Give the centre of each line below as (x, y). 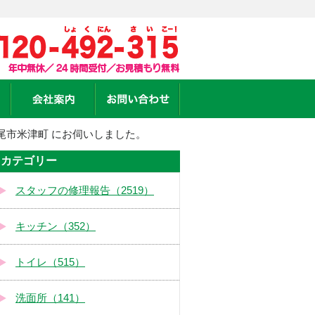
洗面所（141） (50, 298)
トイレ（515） (50, 263)
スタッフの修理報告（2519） (85, 191)
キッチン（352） (56, 227)
